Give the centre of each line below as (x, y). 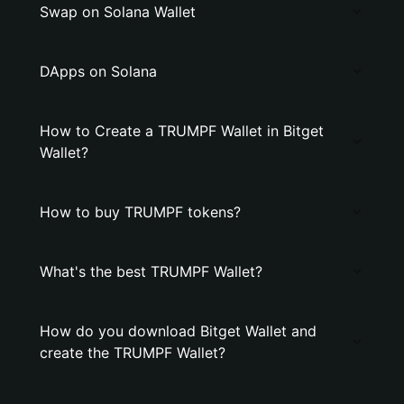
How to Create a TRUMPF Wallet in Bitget (182, 131)
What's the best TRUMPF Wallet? (151, 271)
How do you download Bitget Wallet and (178, 331)
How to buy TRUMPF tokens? (140, 212)
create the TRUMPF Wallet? (133, 353)
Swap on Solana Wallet (118, 12)
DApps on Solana (98, 71)
